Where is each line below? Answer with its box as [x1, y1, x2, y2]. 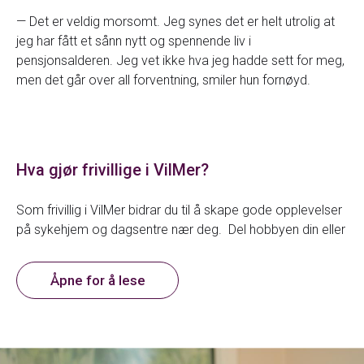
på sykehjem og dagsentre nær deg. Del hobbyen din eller [16, 222, 345, 238]
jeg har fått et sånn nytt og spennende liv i [16, 33, 251, 50]
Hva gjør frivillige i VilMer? [16, 160, 209, 180]
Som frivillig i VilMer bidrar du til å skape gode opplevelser [16, 202, 342, 219]
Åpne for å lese [50, 272, 145, 289]
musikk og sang [41, 336, 136, 353]
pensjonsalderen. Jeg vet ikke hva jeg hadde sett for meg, [16, 53, 344, 69]
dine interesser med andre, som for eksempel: [16, 241, 277, 258]
